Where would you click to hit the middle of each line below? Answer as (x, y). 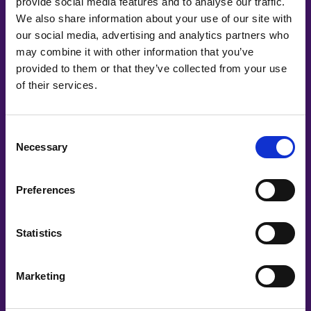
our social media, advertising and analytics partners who (152, 35)
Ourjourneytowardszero (87, 180)
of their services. (57, 85)
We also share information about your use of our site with (154, 18)
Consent (24, 133)
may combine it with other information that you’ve (135, 51)
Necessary (42, 146)
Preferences (46, 190)
